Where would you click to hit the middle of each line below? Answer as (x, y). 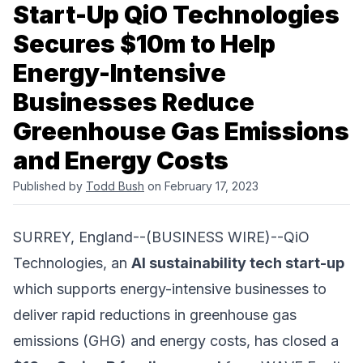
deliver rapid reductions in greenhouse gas (155, 315)
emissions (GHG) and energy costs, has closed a (176, 341)
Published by (49, 186)
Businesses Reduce (134, 102)
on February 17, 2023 (201, 186)
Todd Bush (115, 186)
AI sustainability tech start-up (238, 263)
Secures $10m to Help (144, 44)
